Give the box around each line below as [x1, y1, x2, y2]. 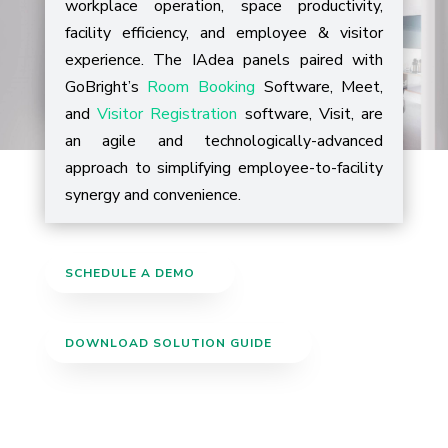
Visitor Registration [97, 103, 238, 125]
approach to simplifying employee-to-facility [64, 157, 384, 179]
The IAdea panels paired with [153, 49, 384, 71]
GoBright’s [64, 76, 148, 98]
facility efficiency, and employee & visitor [64, 22, 384, 44]
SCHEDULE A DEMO [64, 265, 195, 281]
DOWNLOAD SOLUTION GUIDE [64, 335, 272, 351]
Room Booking [147, 76, 256, 98]
